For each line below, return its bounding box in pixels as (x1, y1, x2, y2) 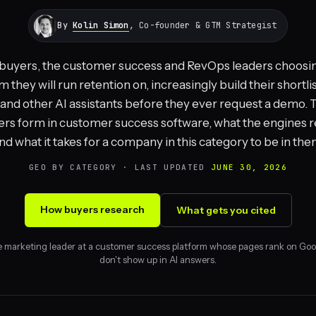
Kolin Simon (73, 20, 129, 32)
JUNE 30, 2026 (210, 162, 288, 173)
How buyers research (39, 203, 145, 217)
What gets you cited (176, 204, 276, 217)
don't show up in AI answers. (99, 254, 217, 266)
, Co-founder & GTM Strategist (128, 20, 277, 32)
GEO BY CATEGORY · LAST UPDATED (28, 162, 211, 173)
